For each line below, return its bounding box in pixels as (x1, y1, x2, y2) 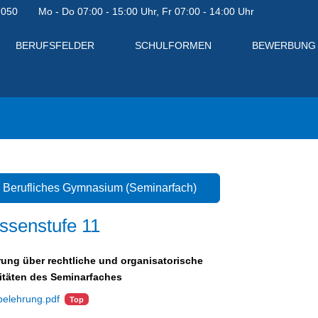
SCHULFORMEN (134, 40, 212, 51)
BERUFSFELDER (15, 40, 94, 51)
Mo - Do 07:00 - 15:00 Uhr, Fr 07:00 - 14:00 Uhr (38, 6, 254, 17)
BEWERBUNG (251, 40, 316, 51)
